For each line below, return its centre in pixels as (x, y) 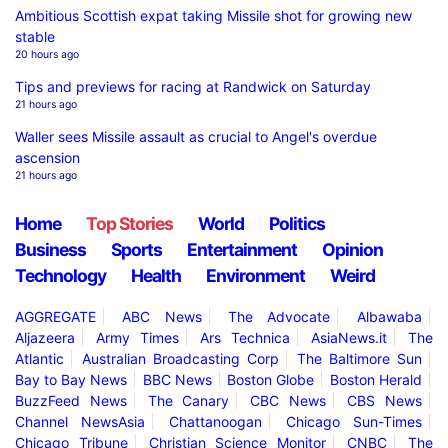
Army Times (137, 337)
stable (35, 36)
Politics (297, 223)
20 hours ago (47, 54)
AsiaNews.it (348, 337)
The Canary (188, 400)
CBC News (288, 400)
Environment (255, 275)
